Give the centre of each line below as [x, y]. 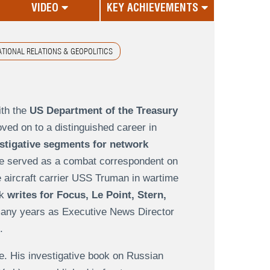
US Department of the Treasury [103, 111]
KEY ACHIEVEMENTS [152, 8]
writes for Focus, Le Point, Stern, [86, 195]
